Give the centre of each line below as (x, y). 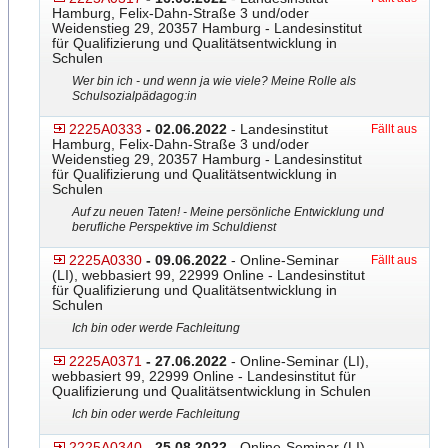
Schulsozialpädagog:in (134, 96)
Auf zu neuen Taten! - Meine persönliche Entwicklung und (228, 212)
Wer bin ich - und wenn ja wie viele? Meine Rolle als (214, 81)
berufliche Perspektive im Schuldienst (174, 227)
